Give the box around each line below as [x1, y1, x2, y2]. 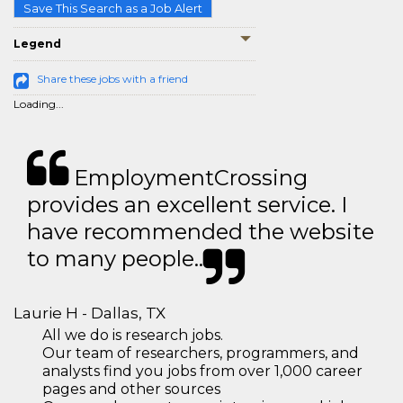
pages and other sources [42, 381, 220, 398]
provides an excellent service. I [27, 192, 347, 218]
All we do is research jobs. [42, 327, 223, 344]
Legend [13, 37, 61, 50]
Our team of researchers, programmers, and [42, 345, 359, 362]
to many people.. [27, 246, 203, 272]
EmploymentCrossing [68, 165, 308, 191]
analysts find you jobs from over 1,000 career [42, 363, 363, 380]
